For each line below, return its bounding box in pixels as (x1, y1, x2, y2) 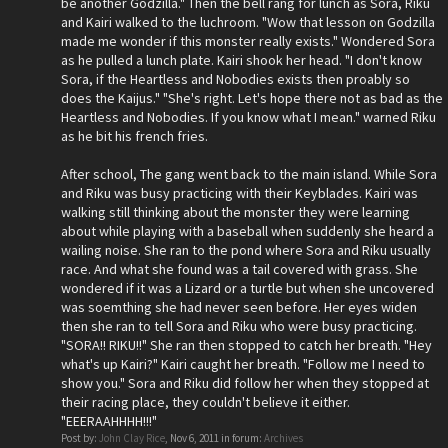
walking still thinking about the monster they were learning (61, 203, 410, 221)
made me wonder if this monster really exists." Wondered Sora (61, 32, 435, 50)
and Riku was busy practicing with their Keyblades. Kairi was (61, 184, 418, 202)
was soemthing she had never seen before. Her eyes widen (61, 298, 417, 316)
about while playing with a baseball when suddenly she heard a (61, 222, 434, 240)
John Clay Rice (99, 431, 165, 445)
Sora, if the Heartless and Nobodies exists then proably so (61, 70, 410, 88)
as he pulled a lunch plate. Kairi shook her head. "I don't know (61, 51, 422, 69)
